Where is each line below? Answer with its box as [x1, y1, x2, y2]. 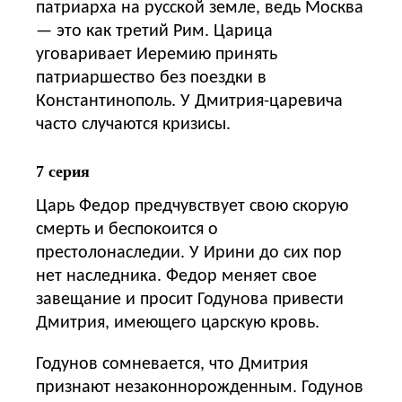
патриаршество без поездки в [36, 68, 267, 87]
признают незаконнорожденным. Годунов [36, 378, 363, 397]
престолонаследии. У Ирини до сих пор [36, 243, 342, 262]
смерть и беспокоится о [36, 220, 218, 239]
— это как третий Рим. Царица [36, 22, 273, 40]
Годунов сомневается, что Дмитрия [36, 354, 308, 373]
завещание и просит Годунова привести [36, 290, 344, 309]
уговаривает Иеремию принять [36, 45, 277, 64]
